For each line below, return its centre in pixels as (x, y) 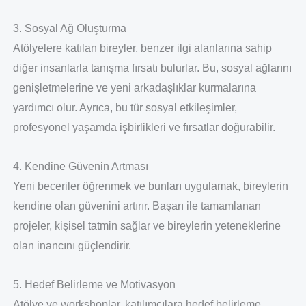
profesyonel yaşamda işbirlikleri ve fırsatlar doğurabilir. (144, 128)
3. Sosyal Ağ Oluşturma (69, 29)
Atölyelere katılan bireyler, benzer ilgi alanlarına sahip (142, 48)
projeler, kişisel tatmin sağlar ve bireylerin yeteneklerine (147, 226)
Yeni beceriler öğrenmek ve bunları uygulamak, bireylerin (150, 186)
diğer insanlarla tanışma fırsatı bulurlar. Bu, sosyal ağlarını (152, 68)
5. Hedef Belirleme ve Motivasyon (94, 285)
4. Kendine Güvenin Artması (80, 167)
